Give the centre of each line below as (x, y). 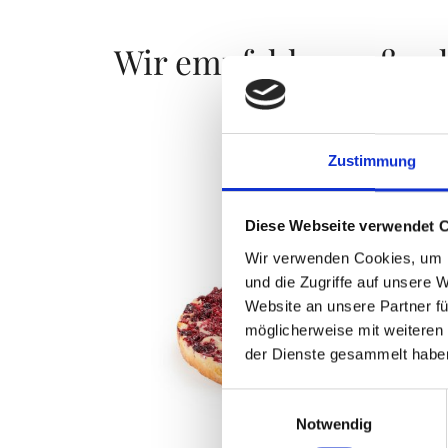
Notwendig (334, 424)
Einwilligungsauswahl (291, 400)
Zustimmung (372, 161)
